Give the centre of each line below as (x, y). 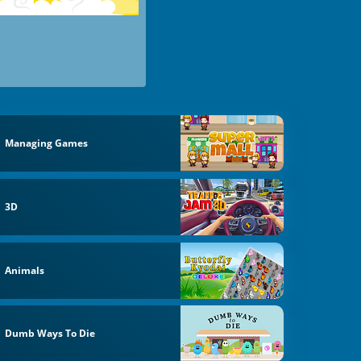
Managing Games (47, 143)
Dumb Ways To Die (50, 334)
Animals (25, 270)
